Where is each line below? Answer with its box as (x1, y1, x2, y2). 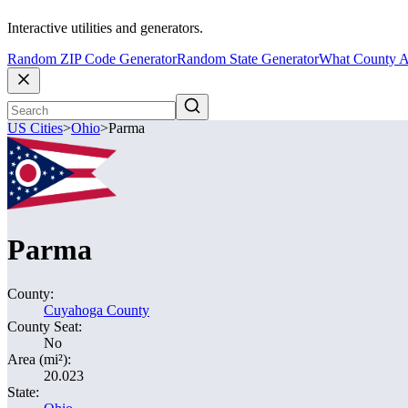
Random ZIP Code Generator (7, 51, 177, 67)
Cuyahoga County (44, 302, 149, 318)
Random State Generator (177, 51, 319, 67)
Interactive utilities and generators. (7, 20, 203, 36)
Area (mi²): (7, 352, 71, 367)
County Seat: (7, 319, 82, 334)
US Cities (7, 120, 63, 137)
